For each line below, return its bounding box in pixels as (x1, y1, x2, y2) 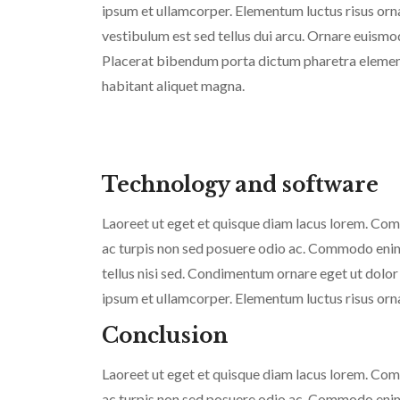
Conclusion (102, 323, 228, 349)
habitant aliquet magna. (102, 77, 245, 95)
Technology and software (102, 172, 379, 198)
